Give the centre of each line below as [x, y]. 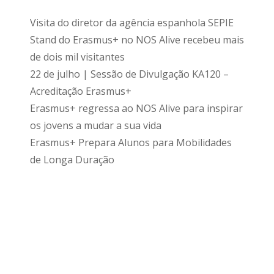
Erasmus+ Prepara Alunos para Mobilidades [131, 143]
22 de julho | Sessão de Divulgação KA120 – [129, 74]
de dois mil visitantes [77, 57]
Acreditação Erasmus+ [81, 91]
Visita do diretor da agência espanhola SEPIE [132, 23]
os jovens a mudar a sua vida [96, 125]
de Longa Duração [72, 160]
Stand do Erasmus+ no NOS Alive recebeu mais [137, 40]
